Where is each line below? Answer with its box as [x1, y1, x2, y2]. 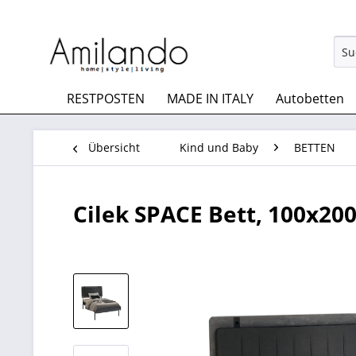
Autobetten [276, 90, 344, 107]
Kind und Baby [180, 140, 258, 155]
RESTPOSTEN [67, 90, 145, 107]
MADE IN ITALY [167, 90, 253, 107]
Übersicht [88, 140, 140, 155]
